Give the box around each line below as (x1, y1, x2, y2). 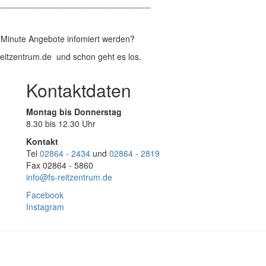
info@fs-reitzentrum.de (26, 171, 112, 183)
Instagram (26, 201, 64, 213)
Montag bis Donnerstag (26, 106, 122, 118)
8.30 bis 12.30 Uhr (26, 118, 96, 129)
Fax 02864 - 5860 (26, 159, 93, 171)
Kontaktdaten (26, 77, 131, 103)
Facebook (26, 189, 64, 201)
